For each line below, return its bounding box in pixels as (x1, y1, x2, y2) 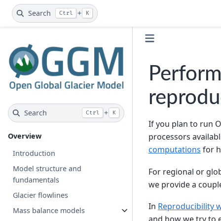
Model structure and (13, 163, 82, 173)
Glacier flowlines (13, 190, 69, 200)
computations (148, 144, 201, 155)
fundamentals (13, 175, 60, 184)
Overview (8, 131, 41, 141)
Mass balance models (13, 205, 85, 215)
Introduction (13, 148, 56, 158)
